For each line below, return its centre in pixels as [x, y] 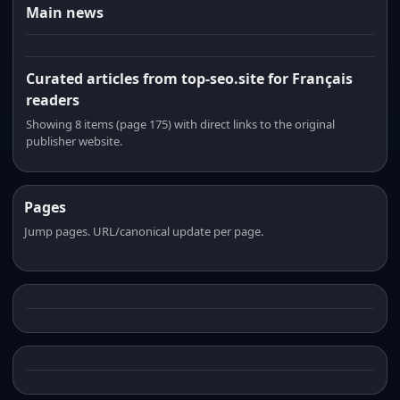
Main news [65, 12]
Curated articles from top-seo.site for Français [189, 79]
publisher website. [74, 141]
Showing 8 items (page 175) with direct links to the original [180, 124]
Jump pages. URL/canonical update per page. [144, 231]
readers [53, 100]
